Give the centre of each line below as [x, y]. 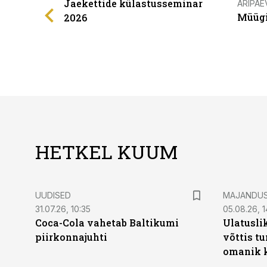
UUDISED [53, 195]
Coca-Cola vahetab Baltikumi [107, 223]
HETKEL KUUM [106, 152]
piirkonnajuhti [71, 237]
